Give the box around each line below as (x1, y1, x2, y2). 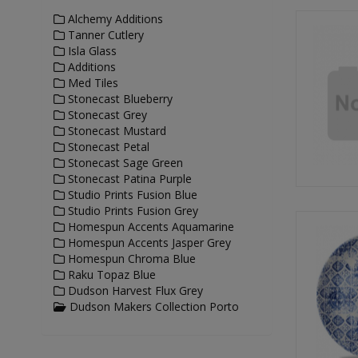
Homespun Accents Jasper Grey (65, 235, 231, 250)
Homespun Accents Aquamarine (65, 219, 234, 234)
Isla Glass (65, 43, 117, 58)
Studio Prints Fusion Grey (65, 203, 198, 218)
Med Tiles (65, 75, 118, 90)
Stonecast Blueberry (65, 91, 173, 106)
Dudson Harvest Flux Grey (65, 283, 203, 298)
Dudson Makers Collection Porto (66, 299, 239, 314)
